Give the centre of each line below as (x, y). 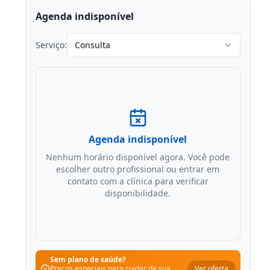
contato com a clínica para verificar (138, 181)
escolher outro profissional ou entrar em (138, 169)
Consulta (92, 45)
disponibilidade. (138, 193)
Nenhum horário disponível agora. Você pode (138, 157)
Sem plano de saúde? (88, 259)
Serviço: (51, 45)
